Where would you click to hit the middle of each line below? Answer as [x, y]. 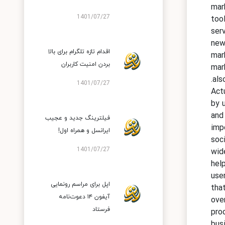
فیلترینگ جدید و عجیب [78, 118]
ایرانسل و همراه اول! [84, 131]
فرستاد [101, 209]
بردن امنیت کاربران [86, 64]
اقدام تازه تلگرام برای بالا [79, 52]
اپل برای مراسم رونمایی [80, 184]
